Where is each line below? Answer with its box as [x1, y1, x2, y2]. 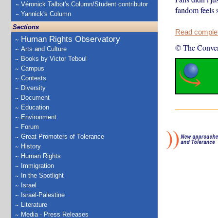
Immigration [21, 162, 54, 169]
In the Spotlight [21, 172, 64, 179]
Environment [21, 113, 56, 121]
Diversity [21, 84, 46, 91]
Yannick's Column [21, 10, 71, 18]
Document [21, 94, 50, 101]
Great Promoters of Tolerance [21, 133, 104, 140]
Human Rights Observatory [21, 35, 120, 44]
